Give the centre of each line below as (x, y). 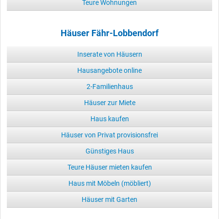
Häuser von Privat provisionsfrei (109, 135)
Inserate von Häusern (109, 54)
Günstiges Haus (109, 151)
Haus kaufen (109, 119)
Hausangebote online (109, 70)
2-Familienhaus (109, 86)
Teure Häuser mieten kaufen (109, 167)
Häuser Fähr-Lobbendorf (109, 33)
